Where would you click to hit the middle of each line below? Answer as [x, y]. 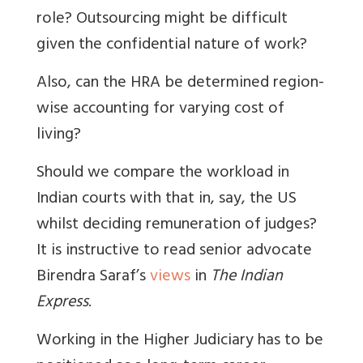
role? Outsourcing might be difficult [162, 20]
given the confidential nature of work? [172, 46]
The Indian [247, 278]
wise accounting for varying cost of [160, 110]
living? [59, 136]
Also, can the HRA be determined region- [180, 84]
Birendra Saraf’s [93, 278]
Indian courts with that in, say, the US [167, 200]
